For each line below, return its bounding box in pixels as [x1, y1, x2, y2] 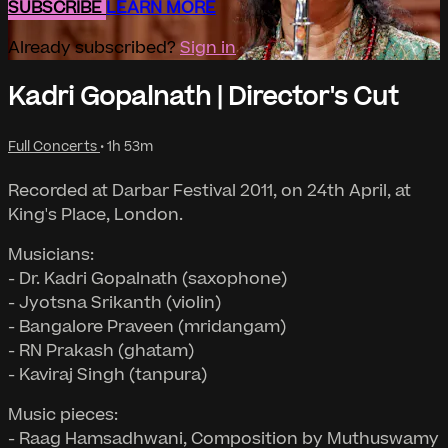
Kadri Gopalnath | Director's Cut [8, 79, 399, 115]
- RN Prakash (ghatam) [8, 338, 194, 363]
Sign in [180, 35, 236, 60]
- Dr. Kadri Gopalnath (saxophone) [8, 266, 287, 291]
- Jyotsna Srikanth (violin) [8, 290, 221, 315]
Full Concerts [8, 136, 100, 157]
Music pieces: [8, 402, 118, 427]
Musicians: [8, 242, 94, 267]
